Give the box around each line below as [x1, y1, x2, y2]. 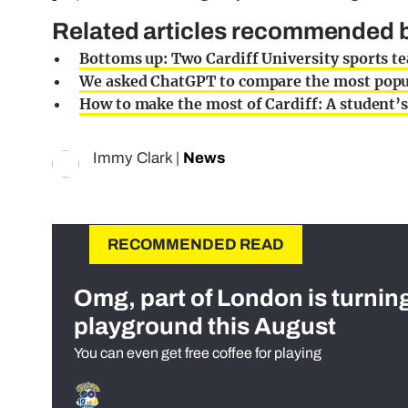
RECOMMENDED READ [107, 236, 284, 254]
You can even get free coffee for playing [74, 345, 321, 362]
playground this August [74, 313, 336, 340]
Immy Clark [93, 149, 172, 168]
